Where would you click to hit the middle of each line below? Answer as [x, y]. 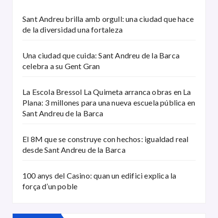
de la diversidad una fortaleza [73, 30]
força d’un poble [50, 186]
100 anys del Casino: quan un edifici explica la [100, 176]
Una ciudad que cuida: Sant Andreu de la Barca [101, 55]
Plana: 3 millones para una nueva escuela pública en [109, 103]
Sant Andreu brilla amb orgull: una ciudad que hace [108, 19]
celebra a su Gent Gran [61, 66]
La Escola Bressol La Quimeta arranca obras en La [107, 92]
